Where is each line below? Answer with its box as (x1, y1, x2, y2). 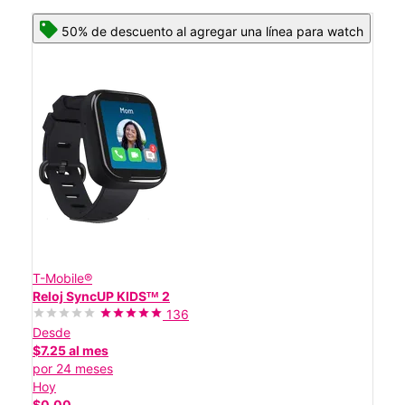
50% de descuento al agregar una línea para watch (61, 23, 363, 39)
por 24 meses (33, 360, 113, 376)
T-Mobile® (33, 269, 92, 286)
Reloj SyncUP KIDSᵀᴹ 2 (33, 287, 170, 304)
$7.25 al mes (33, 342, 108, 358)
